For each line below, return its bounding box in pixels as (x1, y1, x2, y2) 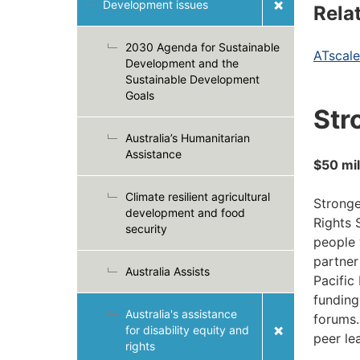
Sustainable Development (125, 72, 260, 86)
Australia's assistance (125, 307, 237, 321)
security (125, 222, 167, 235)
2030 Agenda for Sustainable (125, 40, 280, 54)
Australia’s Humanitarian (125, 131, 250, 145)
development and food (125, 206, 245, 219)
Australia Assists (125, 264, 210, 278)
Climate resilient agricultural (125, 190, 270, 203)
